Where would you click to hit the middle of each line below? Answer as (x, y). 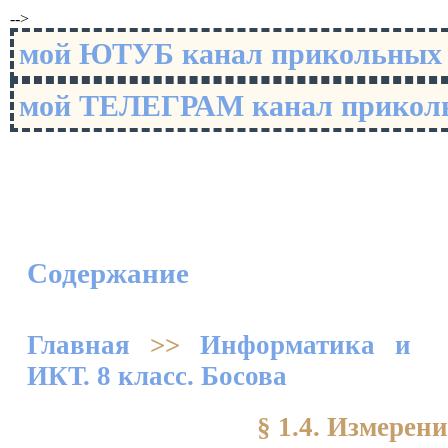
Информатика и (305, 345)
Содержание (108, 273)
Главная (78, 345)
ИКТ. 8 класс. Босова (157, 376)
